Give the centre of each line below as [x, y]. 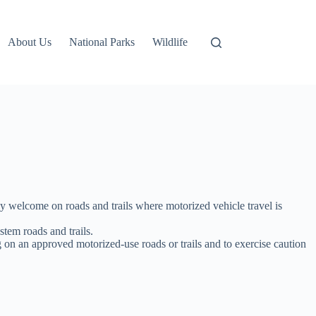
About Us [30, 42]
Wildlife [170, 42]
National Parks [102, 42]
